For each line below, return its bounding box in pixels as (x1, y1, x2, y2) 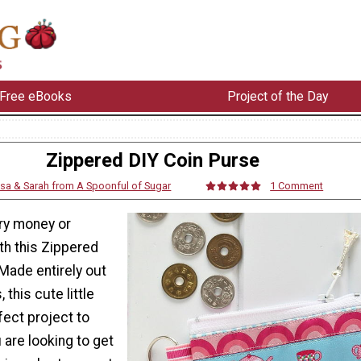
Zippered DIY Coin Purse (45, 148, 259, 172)
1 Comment (270, 179, 324, 192)
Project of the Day (226, 88, 329, 104)
